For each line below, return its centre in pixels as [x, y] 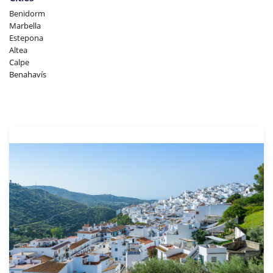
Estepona [26, 37]
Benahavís [28, 74]
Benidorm [27, 13]
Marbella [25, 25]
